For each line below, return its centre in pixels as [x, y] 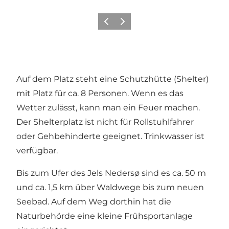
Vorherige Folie [124, 25]
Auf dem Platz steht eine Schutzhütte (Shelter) [112, 79]
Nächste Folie [138, 25]
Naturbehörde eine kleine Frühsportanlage [105, 216]
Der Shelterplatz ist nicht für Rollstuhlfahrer [105, 122]
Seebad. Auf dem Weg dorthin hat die [94, 201]
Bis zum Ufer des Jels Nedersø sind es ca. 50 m [111, 173]
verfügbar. [37, 150]
